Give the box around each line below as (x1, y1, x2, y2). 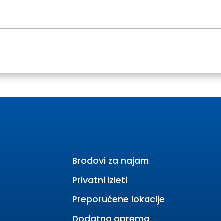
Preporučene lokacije (72, 192, 165, 205)
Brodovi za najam (72, 154, 149, 167)
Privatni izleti (72, 173, 127, 186)
